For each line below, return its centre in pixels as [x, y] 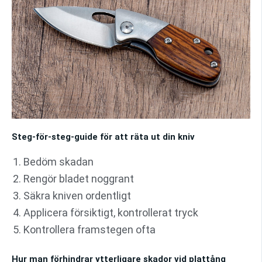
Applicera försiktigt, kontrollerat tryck [111, 213]
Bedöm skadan [58, 162]
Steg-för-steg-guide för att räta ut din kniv [103, 137]
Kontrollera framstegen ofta [89, 230]
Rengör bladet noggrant [79, 179]
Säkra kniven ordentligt [77, 196]
